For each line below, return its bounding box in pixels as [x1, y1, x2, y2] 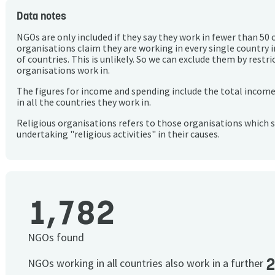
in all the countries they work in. [17, 96, 151, 108]
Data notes [17, 9, 66, 23]
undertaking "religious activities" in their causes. [17, 128, 220, 140]
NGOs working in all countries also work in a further [28, 256, 266, 271]
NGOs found [28, 230, 84, 245]
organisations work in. [17, 64, 110, 77]
